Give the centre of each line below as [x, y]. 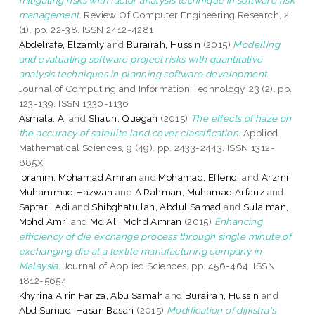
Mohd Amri [44, 221]
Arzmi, [276, 177]
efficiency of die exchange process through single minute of [155, 236]
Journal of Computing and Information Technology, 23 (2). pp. [155, 88]
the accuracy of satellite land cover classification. [130, 133]
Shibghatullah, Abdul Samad [156, 206]
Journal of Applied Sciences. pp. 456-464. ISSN [168, 265]
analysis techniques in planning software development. [144, 73]
